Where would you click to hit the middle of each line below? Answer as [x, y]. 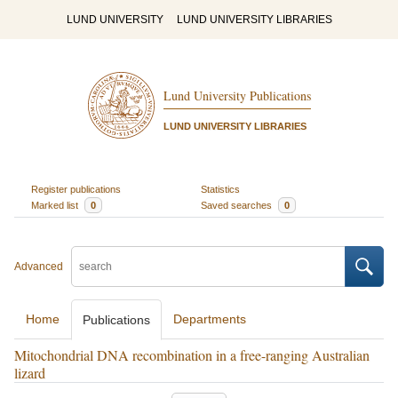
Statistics [220, 189]
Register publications [76, 189]
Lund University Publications [237, 96]
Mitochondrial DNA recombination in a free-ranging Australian [192, 355]
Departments [210, 319]
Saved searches [238, 205]
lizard [30, 373]
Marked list [56, 205]
